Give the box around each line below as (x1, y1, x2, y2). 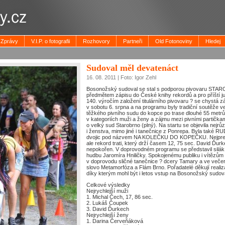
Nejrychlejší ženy (86, 212, 129, 218)
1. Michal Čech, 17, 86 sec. (86, 194, 153, 200)
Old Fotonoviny (155, 38, 192, 44)
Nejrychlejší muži (86, 188, 128, 194)
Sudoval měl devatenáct (86, 62, 178, 73)
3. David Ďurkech (86, 206, 129, 212)
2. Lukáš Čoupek (86, 200, 128, 206)
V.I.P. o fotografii (31, 38, 70, 44)
